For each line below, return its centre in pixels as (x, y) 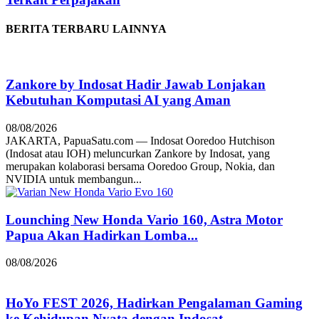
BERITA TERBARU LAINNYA (86, 29)
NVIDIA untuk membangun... (74, 179)
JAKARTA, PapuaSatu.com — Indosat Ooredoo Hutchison (140, 140)
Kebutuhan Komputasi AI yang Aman (118, 100)
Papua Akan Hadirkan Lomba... (102, 235)
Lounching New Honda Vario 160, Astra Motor (144, 219)
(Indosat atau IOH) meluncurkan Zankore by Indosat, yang (138, 153)
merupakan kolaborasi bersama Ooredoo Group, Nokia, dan (140, 166)
